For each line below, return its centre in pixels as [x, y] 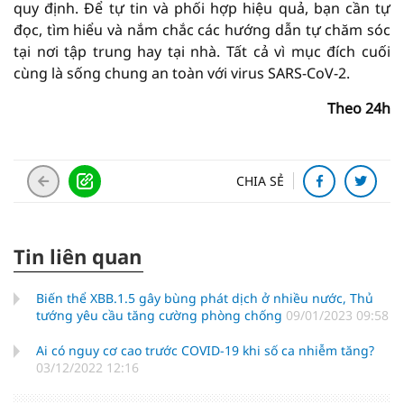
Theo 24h [359, 108]
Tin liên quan [78, 256]
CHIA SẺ [260, 180]
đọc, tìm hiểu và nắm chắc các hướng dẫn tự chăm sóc [202, 29]
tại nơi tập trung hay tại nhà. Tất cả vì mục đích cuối [202, 51]
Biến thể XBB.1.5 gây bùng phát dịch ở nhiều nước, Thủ [205, 298]
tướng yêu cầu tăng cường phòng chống [161, 315]
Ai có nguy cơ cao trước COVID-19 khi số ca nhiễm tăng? [205, 350]
